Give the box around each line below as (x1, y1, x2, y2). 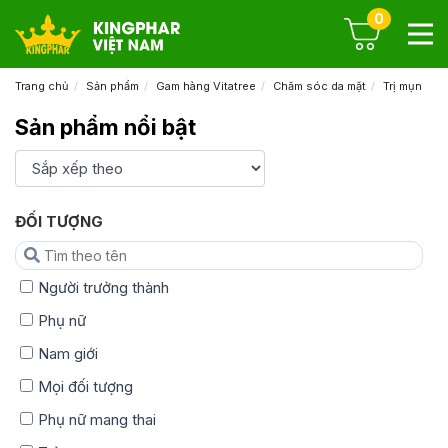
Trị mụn (383, 79, 422, 94)
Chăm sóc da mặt (273, 79, 366, 94)
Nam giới (38, 343, 98, 363)
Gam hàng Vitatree (156, 79, 256, 94)
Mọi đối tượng (38, 376, 133, 396)
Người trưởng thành (38, 277, 169, 297)
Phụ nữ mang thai (38, 409, 156, 429)
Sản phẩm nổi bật (15, 114, 196, 141)
